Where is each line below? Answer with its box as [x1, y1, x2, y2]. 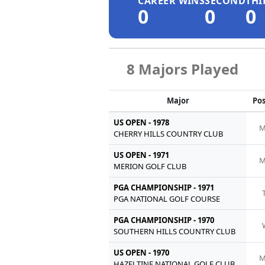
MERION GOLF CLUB [114, 160, 187, 172]
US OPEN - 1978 [114, 117, 170, 128]
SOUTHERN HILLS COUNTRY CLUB [114, 225, 236, 237]
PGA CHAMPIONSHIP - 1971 [114, 182, 215, 193]
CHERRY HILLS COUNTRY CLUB [114, 128, 224, 139]
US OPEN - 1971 [114, 149, 170, 160]
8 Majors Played [127, 59, 239, 79]
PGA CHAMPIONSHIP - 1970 [114, 214, 215, 225]
